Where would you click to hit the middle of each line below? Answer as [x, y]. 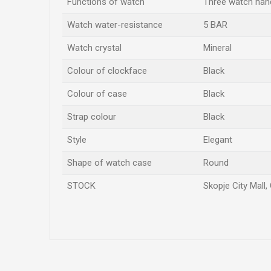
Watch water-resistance [115, 25]
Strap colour [92, 117]
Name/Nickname [107, 228]
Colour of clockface [107, 71]
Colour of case [97, 94]
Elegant [218, 140]
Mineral [217, 48]
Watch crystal [94, 48]
